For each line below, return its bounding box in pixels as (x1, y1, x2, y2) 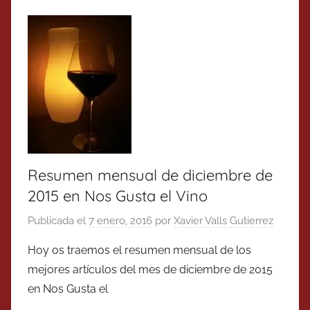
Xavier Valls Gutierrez (174, 214, 273, 227)
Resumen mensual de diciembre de (28, 165, 273, 185)
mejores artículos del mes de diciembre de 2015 (28, 262, 273, 276)
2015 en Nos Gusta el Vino (28, 186, 208, 206)
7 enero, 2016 (89, 214, 152, 227)
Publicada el (28, 214, 89, 227)
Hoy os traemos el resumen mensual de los (28, 243, 251, 257)
